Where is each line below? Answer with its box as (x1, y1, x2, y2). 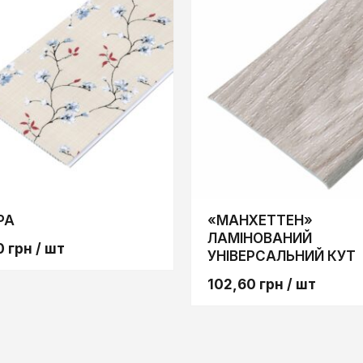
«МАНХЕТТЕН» (207, 211, 313, 228)
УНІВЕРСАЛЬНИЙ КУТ (207, 247, 356, 264)
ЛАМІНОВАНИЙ (207, 229, 312, 246)
